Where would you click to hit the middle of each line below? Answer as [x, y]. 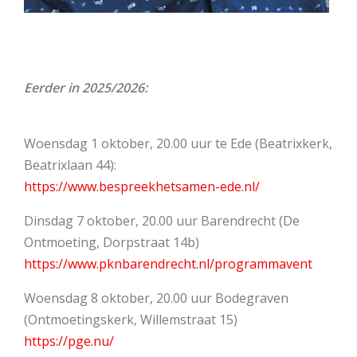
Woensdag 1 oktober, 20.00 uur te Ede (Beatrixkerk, [178, 143]
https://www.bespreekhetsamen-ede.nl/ [142, 186]
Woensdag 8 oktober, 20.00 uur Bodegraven [156, 298]
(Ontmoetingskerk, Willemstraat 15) [131, 319]
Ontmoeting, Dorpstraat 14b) [112, 242]
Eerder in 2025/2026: [86, 87]
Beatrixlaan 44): [70, 165]
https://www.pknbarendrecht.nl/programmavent [168, 263]
